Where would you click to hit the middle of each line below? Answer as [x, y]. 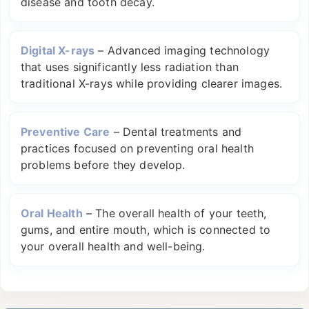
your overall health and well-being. [113, 246]
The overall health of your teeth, [181, 213]
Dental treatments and [182, 132]
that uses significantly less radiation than [130, 67]
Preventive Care [66, 132]
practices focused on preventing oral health [137, 148]
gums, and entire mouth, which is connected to [146, 230]
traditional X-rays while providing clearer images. [152, 83]
